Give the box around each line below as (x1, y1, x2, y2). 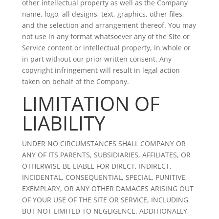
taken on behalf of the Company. (22, 77, 129, 86)
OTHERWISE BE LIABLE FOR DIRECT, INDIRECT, (22, 161, 172, 171)
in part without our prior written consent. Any (22, 54, 172, 64)
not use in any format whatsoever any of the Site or (22, 32, 190, 41)
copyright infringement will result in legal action (22, 66, 180, 75)
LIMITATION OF (22, 90, 160, 117)
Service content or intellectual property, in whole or (22, 43, 191, 52)
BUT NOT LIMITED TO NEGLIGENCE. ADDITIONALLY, (22, 206, 189, 216)
